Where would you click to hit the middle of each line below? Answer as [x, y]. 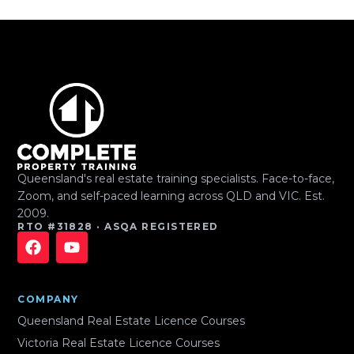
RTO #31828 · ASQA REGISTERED [118, 227]
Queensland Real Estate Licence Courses [132, 321]
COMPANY [48, 299]
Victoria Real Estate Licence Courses [119, 343]
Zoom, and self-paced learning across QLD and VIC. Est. [171, 196]
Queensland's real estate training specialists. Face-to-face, [176, 179]
